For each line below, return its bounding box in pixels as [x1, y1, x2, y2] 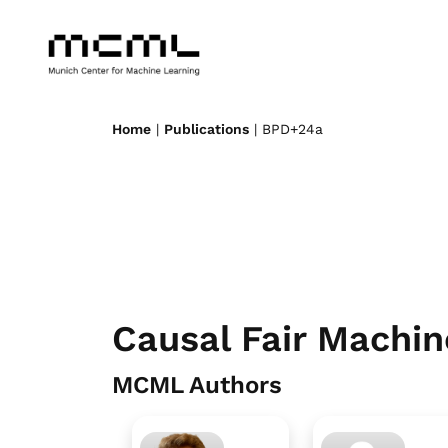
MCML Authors [112, 371, 282, 400]
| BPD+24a [249, 121, 323, 137]
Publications [164, 121, 249, 137]
